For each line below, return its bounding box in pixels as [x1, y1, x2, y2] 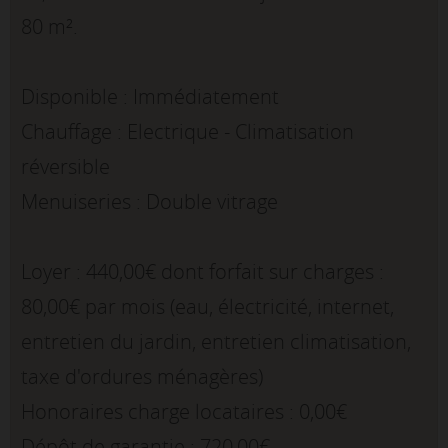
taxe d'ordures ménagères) [21, 363, 263, 391]
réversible [21, 153, 110, 181]
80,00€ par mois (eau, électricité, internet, [21, 293, 394, 321]
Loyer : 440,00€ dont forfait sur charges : [21, 258, 384, 286]
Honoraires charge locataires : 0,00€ [21, 398, 347, 426]
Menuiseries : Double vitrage [21, 188, 278, 216]
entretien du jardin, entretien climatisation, [21, 328, 411, 356]
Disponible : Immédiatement [21, 83, 279, 111]
